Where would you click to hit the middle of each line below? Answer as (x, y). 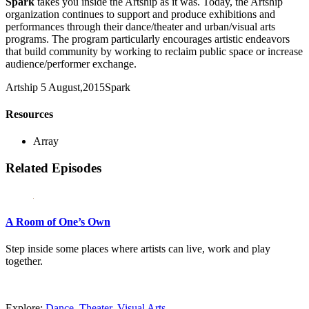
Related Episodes (53, 168)
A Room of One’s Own (58, 221)
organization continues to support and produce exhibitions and (140, 14)
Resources (29, 114)
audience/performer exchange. (71, 63)
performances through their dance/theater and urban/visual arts (140, 26)
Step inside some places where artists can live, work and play (138, 249)
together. (24, 261)
